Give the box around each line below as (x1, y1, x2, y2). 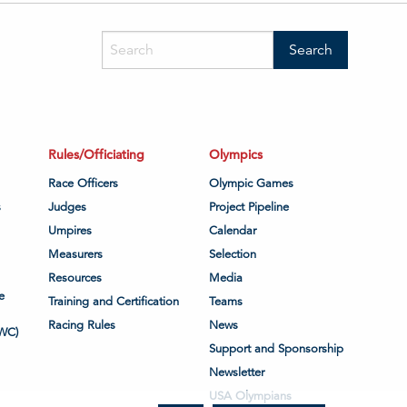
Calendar (209, 223, 257, 238)
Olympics (209, 145, 263, 163)
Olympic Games (209, 175, 294, 191)
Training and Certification (47, 293, 179, 309)
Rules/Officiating (47, 145, 144, 163)
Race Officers (47, 175, 118, 191)
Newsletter (209, 364, 265, 380)
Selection (209, 246, 257, 262)
